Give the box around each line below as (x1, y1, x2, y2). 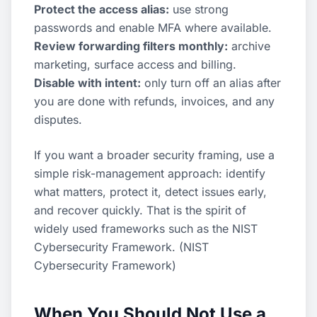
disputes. (34, 113, 82, 127)
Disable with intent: (34, 76, 141, 90)
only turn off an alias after (141, 76, 281, 90)
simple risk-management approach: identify (34, 166, 265, 180)
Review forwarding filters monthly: (34, 39, 228, 53)
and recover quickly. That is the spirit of (34, 203, 246, 217)
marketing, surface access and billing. (34, 57, 236, 71)
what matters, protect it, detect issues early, (34, 185, 267, 199)
